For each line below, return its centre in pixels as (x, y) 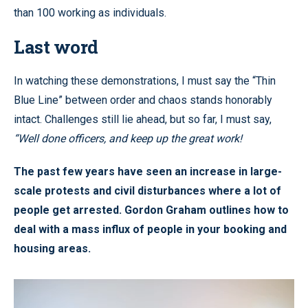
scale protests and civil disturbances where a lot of (147, 191)
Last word (56, 47)
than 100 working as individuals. (90, 13)
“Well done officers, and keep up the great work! (128, 139)
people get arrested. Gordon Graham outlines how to (151, 210)
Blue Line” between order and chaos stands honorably (143, 100)
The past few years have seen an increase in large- (148, 172)
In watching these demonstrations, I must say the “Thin (145, 81)
